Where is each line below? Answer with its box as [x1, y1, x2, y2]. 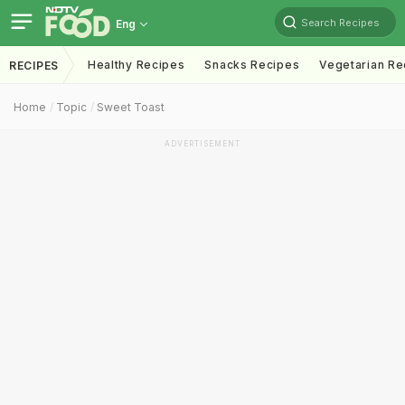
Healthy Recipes [87, 58, 185, 71]
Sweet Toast [97, 100, 165, 114]
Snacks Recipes [204, 58, 300, 71]
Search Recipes [301, 15, 380, 29]
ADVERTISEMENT [165, 139, 240, 148]
